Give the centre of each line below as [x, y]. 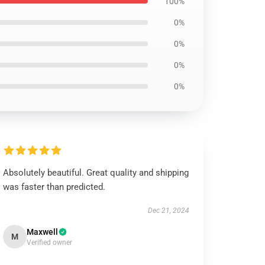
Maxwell [43, 232]
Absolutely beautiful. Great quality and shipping [96, 173]
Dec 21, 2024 [168, 211]
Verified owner [50, 243]
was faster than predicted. [54, 187]
